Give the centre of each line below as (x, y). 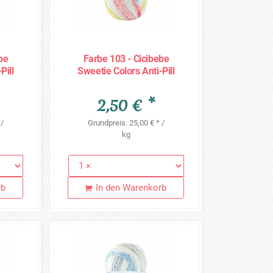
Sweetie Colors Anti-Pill (126, 71)
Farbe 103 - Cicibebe (126, 58)
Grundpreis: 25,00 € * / (126, 122)
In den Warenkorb (131, 188)
